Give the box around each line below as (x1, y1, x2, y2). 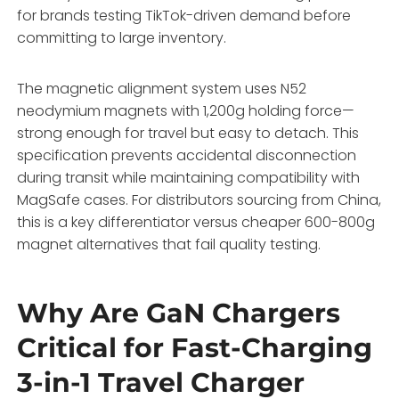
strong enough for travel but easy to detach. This (17, 122, 360, 143)
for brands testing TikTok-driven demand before (17, 4, 352, 26)
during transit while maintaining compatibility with (17, 167, 361, 188)
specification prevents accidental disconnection (17, 144, 357, 166)
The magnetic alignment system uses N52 (17, 77, 307, 99)
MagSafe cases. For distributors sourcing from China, (17, 189, 382, 210)
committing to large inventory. (17, 27, 227, 48)
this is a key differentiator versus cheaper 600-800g (17, 211, 376, 232)
